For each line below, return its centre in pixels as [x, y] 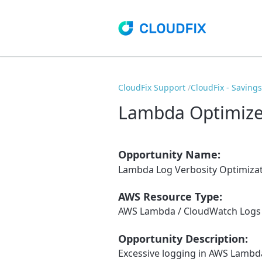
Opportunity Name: [169, 155]
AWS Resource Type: [170, 196]
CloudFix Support [152, 88]
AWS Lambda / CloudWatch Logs [189, 211]
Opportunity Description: [183, 238]
